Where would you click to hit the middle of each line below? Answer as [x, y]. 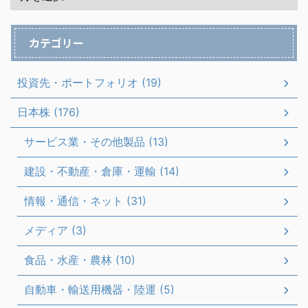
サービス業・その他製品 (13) [96, 142]
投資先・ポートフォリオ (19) [89, 82]
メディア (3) [55, 230]
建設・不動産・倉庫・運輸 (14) [102, 171]
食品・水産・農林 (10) [80, 260]
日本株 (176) [48, 112]
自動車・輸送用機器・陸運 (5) [99, 289]
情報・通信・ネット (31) [85, 201]
